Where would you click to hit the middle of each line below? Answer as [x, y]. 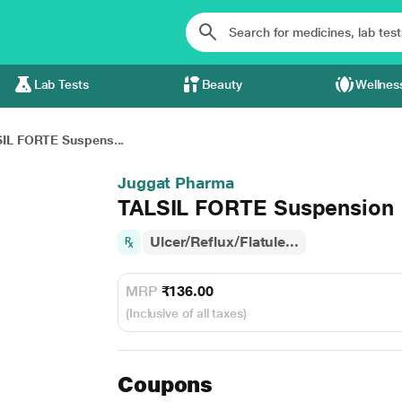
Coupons [165, 385]
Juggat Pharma [175, 183]
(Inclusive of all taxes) [186, 313]
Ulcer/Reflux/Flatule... [224, 242]
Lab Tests [61, 84]
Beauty [222, 84]
